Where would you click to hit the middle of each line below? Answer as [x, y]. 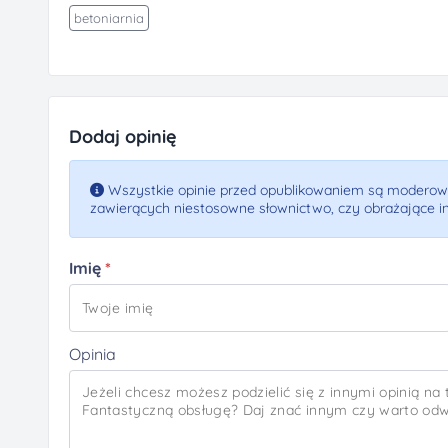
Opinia [92, 354]
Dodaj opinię [123, 136]
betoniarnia [109, 18]
